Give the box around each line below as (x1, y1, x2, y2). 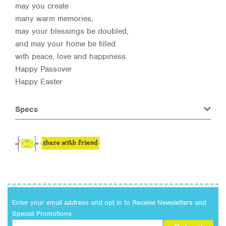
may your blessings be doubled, (15, 26, 129, 36)
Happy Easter (15, 76, 63, 87)
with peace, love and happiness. (15, 51, 128, 62)
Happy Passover (15, 64, 72, 74)
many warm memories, (15, 13, 93, 24)
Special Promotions (12, 209, 72, 218)
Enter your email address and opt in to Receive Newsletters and (12, 198, 206, 207)
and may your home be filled (15, 38, 116, 49)
